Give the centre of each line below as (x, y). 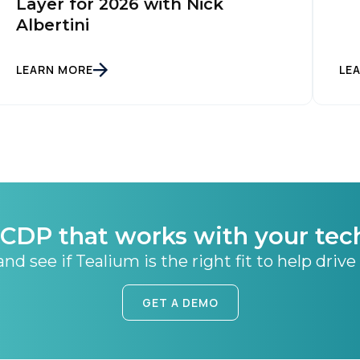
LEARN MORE (54, 70)
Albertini (52, 25)
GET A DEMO (180, 303)
